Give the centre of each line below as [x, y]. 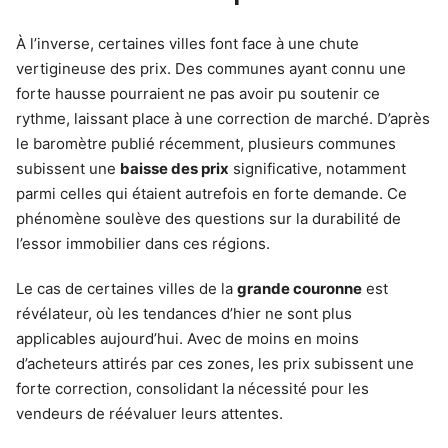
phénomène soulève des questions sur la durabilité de [208, 218]
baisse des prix [174, 168]
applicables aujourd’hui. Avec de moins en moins [187, 338]
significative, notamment [317, 168]
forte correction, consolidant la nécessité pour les [192, 388]
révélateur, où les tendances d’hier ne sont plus [184, 313]
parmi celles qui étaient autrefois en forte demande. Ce [211, 193]
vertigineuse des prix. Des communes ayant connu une [211, 68]
